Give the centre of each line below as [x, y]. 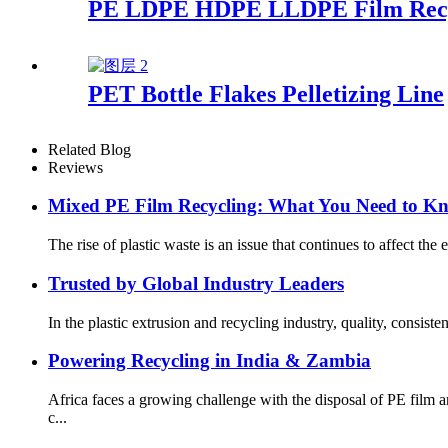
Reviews [75, 167]
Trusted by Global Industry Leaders [196, 283]
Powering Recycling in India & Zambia [209, 361]
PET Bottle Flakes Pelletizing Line [266, 93]
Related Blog [89, 149]
